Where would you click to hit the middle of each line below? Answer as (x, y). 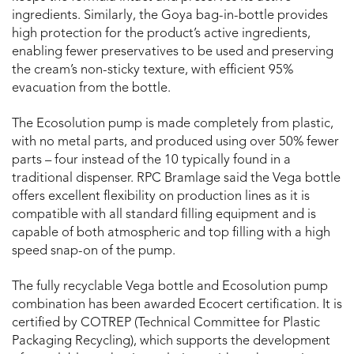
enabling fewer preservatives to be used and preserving (173, 52)
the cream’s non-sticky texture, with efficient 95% (153, 70)
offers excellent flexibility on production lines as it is (161, 196)
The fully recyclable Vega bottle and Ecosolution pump (170, 286)
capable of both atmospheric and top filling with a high (171, 233)
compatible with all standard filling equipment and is (164, 215)
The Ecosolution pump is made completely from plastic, (173, 124)
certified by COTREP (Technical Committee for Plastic (166, 323)
